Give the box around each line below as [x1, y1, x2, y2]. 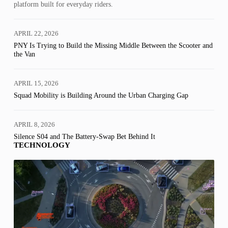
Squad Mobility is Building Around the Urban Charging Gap [13, 91, 188, 100]
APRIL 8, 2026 [13, 121, 55, 129]
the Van [13, 50, 35, 59]
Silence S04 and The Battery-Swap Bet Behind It [13, 132, 155, 141]
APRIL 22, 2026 [13, 30, 59, 38]
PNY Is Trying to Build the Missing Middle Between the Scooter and [13, 41, 213, 50]
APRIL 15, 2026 [13, 79, 59, 88]
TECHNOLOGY [13, 141, 70, 150]
